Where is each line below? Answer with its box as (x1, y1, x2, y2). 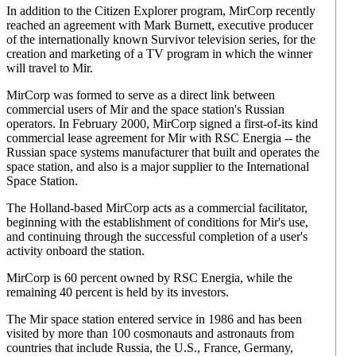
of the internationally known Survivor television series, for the (6, 33, 315, 46)
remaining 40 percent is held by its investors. (6, 285, 229, 299)
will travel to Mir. (6, 61, 93, 75)
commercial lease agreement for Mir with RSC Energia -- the (6, 131, 311, 145)
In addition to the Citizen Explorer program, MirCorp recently (6, 4, 315, 17)
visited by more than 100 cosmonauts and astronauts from (6, 327, 294, 340)
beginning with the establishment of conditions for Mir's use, (6, 215, 308, 229)
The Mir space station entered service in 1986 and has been (6, 312, 302, 326)
